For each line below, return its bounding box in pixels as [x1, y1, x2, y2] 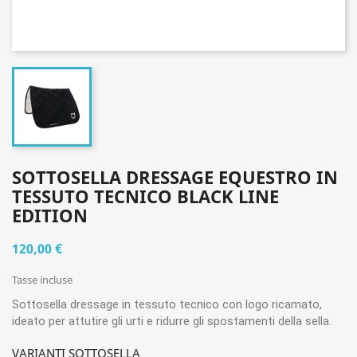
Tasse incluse [12, 273, 73, 287]
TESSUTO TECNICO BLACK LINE [12, 184, 279, 208]
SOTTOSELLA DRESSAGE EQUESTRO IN [12, 165, 338, 189]
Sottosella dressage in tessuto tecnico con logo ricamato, [12, 297, 322, 312]
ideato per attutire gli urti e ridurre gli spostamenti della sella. [12, 314, 331, 328]
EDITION [12, 203, 88, 227]
